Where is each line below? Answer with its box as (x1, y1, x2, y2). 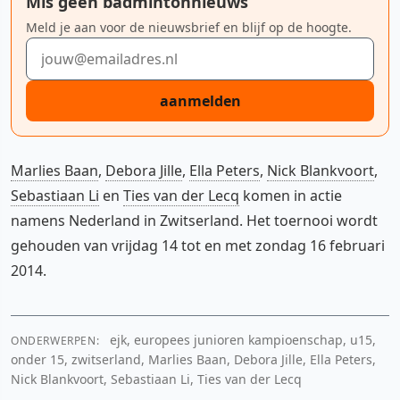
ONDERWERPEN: (11, 332, 100, 348)
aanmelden (159, 90, 241, 111)
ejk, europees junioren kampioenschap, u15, (106, 330, 377, 348)
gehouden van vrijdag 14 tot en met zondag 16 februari (11, 235, 385, 255)
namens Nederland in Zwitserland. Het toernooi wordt (11, 210, 378, 230)
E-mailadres (25, 37, 104, 57)
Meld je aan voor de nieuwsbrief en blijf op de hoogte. (26, 18, 352, 36)
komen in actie (239, 185, 342, 205)
